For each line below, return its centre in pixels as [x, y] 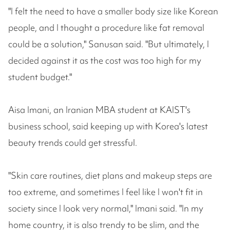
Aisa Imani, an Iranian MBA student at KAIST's [99, 110]
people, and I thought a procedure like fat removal [106, 28]
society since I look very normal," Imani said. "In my [106, 208]
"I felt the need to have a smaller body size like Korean [113, 11]
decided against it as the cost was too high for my [105, 61]
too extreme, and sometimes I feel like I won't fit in [106, 192]
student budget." [40, 77]
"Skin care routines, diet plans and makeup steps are [110, 176]
